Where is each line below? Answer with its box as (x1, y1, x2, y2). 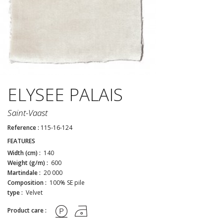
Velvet (24, 188, 43, 197)
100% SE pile (48, 178, 85, 187)
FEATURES (7, 136, 35, 145)
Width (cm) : (7, 148, 42, 157)
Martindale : (7, 168, 42, 177)
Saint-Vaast (7, 107, 48, 118)
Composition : (7, 178, 48, 187)
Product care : (7, 206, 50, 215)
